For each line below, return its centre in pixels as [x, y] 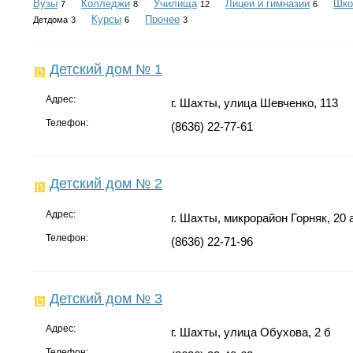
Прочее [162, 19]
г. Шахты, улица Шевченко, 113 [254, 103]
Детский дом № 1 [106, 69]
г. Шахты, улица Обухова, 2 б [251, 332]
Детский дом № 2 [106, 184]
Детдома [50, 20]
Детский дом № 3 [106, 298]
